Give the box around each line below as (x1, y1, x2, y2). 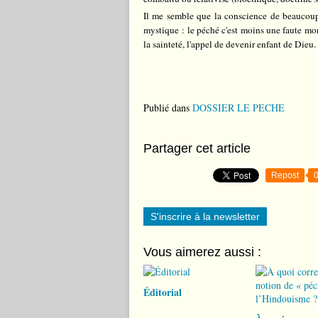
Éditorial (143, 285, 182, 300)
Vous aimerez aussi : (143, 245, 261, 259)
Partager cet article (143, 141, 251, 155)
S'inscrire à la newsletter (150, 211, 260, 222)
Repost (271, 170, 299, 180)
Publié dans (143, 101, 190, 114)
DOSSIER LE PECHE (192, 101, 285, 114)
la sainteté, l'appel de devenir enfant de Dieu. (143, 38, 316, 50)
